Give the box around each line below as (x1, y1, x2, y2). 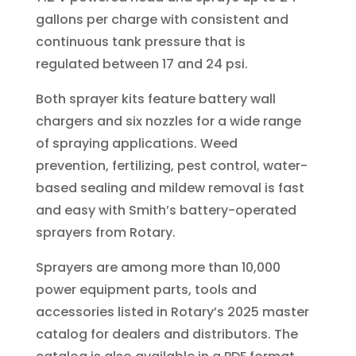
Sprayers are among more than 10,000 (35, 258, 281, 277)
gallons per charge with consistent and (35, 10, 288, 29)
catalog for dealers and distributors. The (35, 325, 298, 344)
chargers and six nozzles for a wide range (35, 112, 301, 131)
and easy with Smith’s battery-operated (35, 201, 296, 220)
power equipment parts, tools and (35, 281, 257, 300)
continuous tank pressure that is (35, 33, 246, 52)
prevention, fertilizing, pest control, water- (35, 157, 308, 176)
